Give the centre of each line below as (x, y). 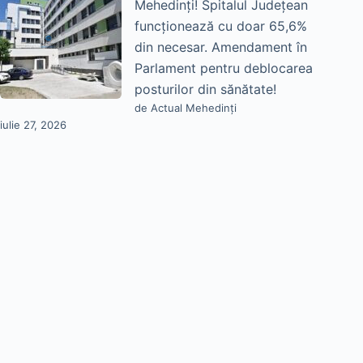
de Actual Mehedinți (186, 108)
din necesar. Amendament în (221, 47)
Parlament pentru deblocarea (224, 68)
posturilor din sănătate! (205, 90)
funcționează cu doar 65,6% (221, 26)
